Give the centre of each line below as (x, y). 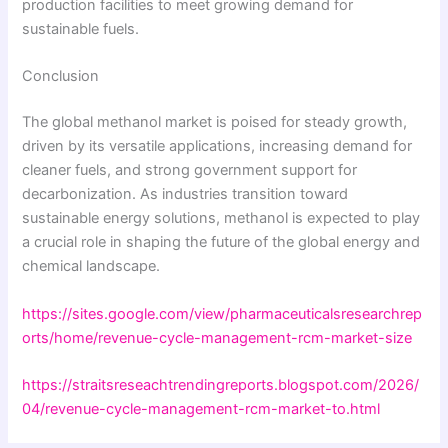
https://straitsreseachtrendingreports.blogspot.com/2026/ (221, 384)
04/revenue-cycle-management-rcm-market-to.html (201, 408)
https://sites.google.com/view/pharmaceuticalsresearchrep (222, 313)
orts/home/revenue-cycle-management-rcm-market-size (217, 337)
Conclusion (61, 76)
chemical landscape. (91, 266)
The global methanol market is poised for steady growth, (215, 122)
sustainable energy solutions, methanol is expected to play (221, 218)
